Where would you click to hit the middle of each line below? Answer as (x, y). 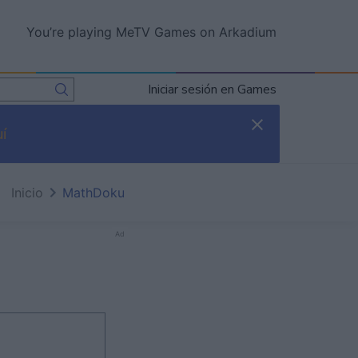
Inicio (27, 193)
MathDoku (93, 193)
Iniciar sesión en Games (212, 89)
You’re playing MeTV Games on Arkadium (151, 32)
